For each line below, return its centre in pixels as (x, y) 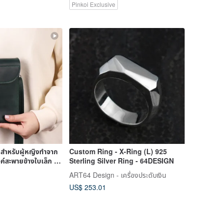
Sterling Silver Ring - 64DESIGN (121, 160)
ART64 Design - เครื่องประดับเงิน (118, 175)
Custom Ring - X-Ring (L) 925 (118, 151)
